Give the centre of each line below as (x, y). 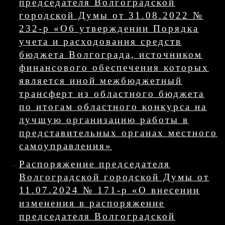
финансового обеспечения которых (114, 68)
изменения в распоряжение (92, 203)
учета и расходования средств (100, 41)
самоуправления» (66, 146)
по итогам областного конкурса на (113, 107)
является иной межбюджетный (101, 81)
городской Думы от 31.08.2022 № (111, 15)
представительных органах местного (118, 133)
